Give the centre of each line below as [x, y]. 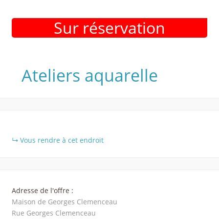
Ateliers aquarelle [90, 75]
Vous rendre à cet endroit [62, 140]
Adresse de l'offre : [43, 190]
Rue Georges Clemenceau [54, 213]
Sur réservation [109, 28]
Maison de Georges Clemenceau [65, 202]
